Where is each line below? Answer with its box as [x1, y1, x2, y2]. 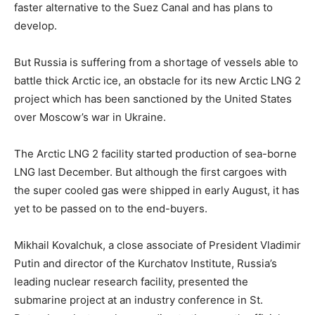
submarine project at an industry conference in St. [14, 292, 263, 307]
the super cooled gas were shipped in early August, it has [14, 183, 300, 197]
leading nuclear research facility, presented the [14, 274, 248, 288]
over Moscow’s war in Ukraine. [14, 110, 166, 124]
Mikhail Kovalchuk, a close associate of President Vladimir [14, 238, 301, 252]
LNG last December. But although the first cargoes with [14, 165, 287, 179]
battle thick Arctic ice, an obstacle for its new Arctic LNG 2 [14, 73, 301, 87]
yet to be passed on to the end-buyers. [14, 201, 207, 215]
